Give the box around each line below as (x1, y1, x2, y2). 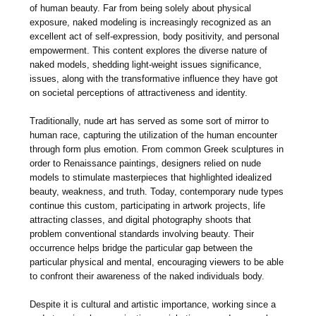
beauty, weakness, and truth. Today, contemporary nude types (30, 186, 284, 197)
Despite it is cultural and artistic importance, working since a (30, 298, 276, 310)
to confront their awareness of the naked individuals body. (30, 270, 265, 281)
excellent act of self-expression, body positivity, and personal (30, 30, 280, 42)
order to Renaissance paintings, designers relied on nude (30, 157, 262, 169)
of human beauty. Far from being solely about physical (30, 2, 252, 13)
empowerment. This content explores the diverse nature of (30, 44, 268, 56)
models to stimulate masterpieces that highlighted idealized (30, 171, 272, 183)
